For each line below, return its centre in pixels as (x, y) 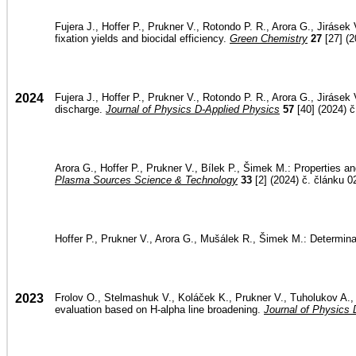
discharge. (80, 109)
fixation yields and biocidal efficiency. (142, 39)
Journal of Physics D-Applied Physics (193, 109)
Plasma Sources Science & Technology (146, 180)
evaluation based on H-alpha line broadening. (159, 310)
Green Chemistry (269, 39)
